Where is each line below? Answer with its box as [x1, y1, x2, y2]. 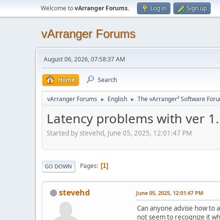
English [108, 95, 127, 103]
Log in [150, 4, 166, 12]
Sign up [187, 4, 207, 12]
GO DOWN [45, 162, 72, 170]
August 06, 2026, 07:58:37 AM [44, 55, 125, 63]
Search [98, 76, 117, 84]
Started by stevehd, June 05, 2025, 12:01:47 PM [47, 128, 192, 137]
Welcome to [41, 4, 75, 12]
